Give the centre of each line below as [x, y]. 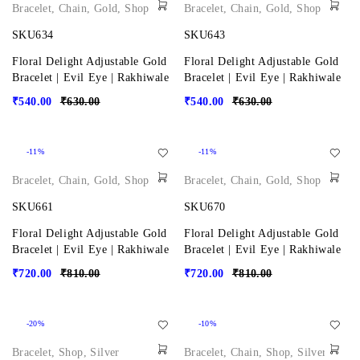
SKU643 [205, 35]
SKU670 [205, 207]
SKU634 [33, 35]
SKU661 [33, 207]
